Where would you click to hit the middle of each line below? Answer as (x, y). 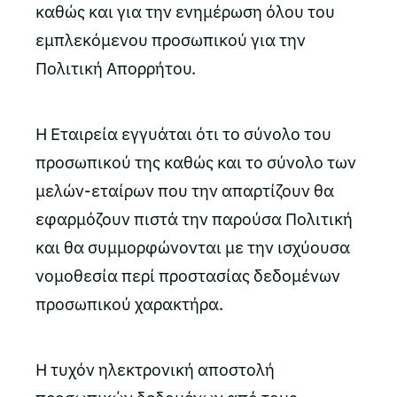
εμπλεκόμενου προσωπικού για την (171, 40)
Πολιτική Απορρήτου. (116, 68)
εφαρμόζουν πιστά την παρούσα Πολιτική (194, 219)
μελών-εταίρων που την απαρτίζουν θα (185, 191)
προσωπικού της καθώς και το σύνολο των (196, 162)
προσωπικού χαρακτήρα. (129, 304)
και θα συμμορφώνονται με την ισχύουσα (193, 247)
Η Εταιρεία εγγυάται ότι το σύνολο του (183, 134)
